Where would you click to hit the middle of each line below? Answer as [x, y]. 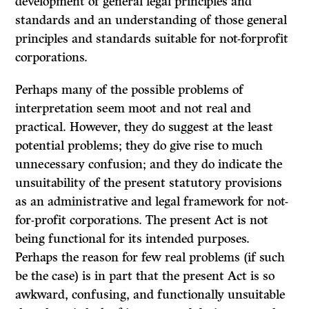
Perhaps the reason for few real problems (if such [150, 258]
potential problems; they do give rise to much [139, 146]
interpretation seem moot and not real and [133, 109]
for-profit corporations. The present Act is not [142, 220]
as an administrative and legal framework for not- [152, 202]
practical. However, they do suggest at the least [144, 127]
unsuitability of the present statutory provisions [149, 183]
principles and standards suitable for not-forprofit [152, 39]
